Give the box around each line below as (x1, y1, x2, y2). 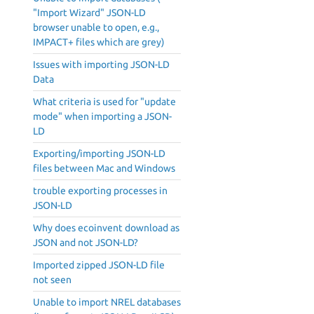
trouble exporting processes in (33, 185, 168, 197)
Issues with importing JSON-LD (33, 59, 170, 71)
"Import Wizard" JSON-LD (33, 7, 146, 19)
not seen (33, 274, 71, 286)
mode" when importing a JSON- (33, 111, 172, 123)
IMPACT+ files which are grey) (33, 36, 165, 48)
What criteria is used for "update (33, 96, 176, 108)
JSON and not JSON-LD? (33, 237, 138, 249)
